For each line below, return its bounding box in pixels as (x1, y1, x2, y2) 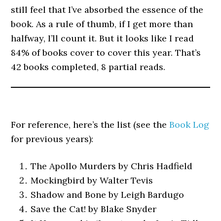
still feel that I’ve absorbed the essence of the (11, 3, 204, 15)
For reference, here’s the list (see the (11, 118, 170, 130)
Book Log (169, 118, 210, 130)
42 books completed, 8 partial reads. (11, 61, 166, 73)
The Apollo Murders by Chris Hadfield (31, 160, 193, 172)
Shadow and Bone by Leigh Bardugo (31, 188, 184, 200)
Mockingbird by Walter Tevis (31, 174, 153, 186)
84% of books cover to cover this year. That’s (11, 46, 201, 58)
